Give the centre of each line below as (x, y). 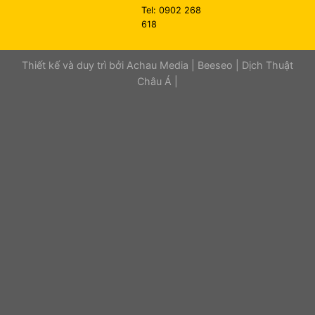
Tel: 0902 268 (172, 11)
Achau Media (157, 65)
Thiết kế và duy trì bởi (74, 65)
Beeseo (215, 65)
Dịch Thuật (268, 65)
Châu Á (154, 82)
